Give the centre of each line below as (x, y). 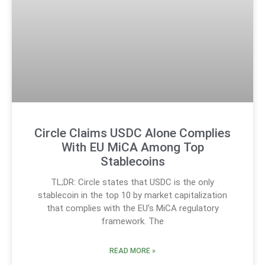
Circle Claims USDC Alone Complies (132, 133)
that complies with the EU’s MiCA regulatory (132, 208)
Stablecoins (132, 161)
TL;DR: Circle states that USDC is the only (132, 182)
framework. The (132, 221)
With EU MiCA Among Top (132, 147)
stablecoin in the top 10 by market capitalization (132, 195)
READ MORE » (132, 251)
